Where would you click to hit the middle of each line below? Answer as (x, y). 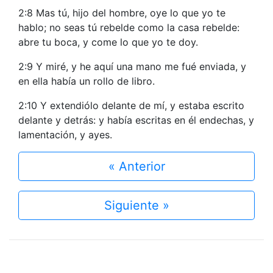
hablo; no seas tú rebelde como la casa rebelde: (129, 27)
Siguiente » (136, 205)
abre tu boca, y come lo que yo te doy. (108, 42)
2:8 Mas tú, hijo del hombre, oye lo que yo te (122, 13)
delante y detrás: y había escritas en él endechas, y (136, 120)
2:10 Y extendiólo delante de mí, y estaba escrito (131, 105)
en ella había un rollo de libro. (87, 81)
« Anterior (136, 166)
